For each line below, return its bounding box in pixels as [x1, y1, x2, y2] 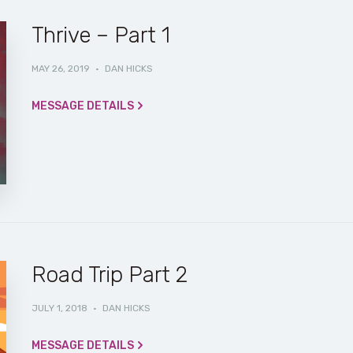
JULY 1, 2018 [31, 303, 87, 314]
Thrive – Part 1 [31, 22, 170, 49]
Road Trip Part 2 [31, 262, 188, 288]
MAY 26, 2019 [31, 63, 90, 75]
